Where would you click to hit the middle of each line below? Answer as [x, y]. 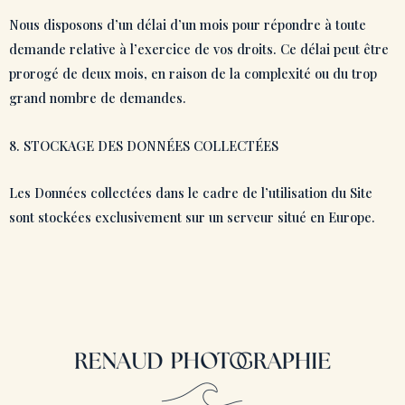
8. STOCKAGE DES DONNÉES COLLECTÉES [144, 145]
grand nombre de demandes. [99, 98]
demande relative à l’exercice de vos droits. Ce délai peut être [199, 49]
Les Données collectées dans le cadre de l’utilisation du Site [191, 193]
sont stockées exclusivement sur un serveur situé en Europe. [192, 217]
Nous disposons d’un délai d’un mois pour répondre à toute [188, 25]
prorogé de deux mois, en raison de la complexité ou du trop [193, 74]
